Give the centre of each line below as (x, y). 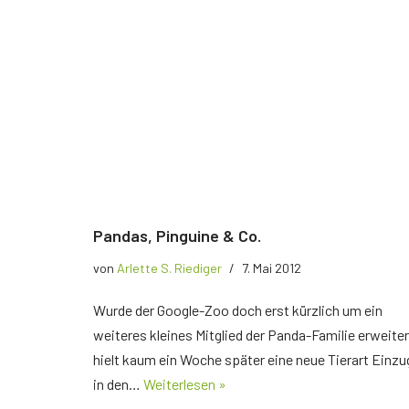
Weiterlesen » (185, 383)
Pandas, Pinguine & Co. (177, 235)
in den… (118, 383)
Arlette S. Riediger (169, 267)
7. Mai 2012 (272, 267)
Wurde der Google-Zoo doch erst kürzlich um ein (238, 309)
